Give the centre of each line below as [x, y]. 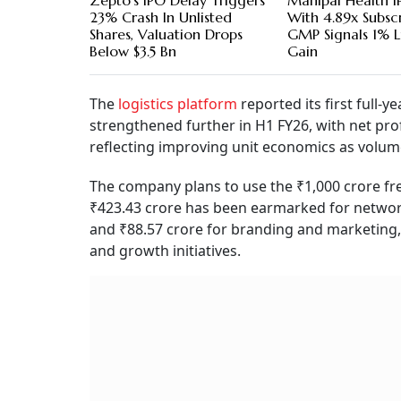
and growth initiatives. [165, 251]
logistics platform [176, 104]
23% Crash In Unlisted [161, 17]
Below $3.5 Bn [133, 51]
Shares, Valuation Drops [166, 34]
